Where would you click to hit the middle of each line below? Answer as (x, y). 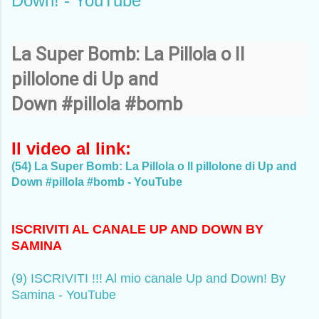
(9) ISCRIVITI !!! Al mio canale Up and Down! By (148, 278)
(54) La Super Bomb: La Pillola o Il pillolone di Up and (154, 166)
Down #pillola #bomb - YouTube (97, 182)
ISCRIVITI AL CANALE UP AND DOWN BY (137, 229)
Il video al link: (71, 148)
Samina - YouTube (64, 294)
